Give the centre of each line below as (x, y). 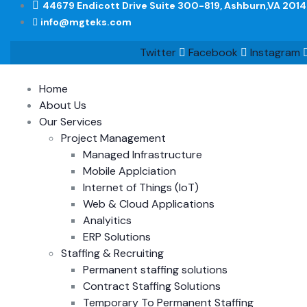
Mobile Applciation (130, 171)
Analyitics (107, 220)
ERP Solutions (117, 236)
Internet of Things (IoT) (141, 187)
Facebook (213, 52)
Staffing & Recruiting (112, 253)
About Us (63, 105)
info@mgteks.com (86, 22)
